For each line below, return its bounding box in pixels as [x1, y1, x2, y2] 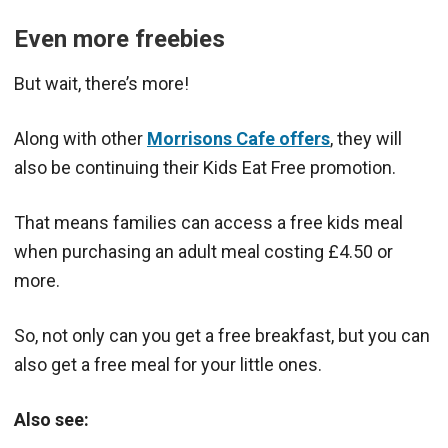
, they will [330, 127, 402, 149]
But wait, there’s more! [14, 72, 189, 94]
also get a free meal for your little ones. [14, 353, 322, 375]
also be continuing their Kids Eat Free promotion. [14, 156, 396, 178]
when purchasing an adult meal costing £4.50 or [14, 240, 393, 262]
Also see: [14, 408, 89, 430]
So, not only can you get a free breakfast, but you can [14, 324, 430, 346]
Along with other [14, 127, 147, 149]
